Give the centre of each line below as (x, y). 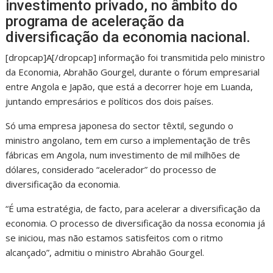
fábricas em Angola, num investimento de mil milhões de (123, 154)
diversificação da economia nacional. (128, 37)
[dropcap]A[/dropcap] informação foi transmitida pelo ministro (136, 57)
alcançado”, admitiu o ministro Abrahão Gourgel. (105, 252)
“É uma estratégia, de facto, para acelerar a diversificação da (133, 208)
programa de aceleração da (95, 21)
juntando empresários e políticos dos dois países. (110, 101)
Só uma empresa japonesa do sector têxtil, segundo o (120, 125)
